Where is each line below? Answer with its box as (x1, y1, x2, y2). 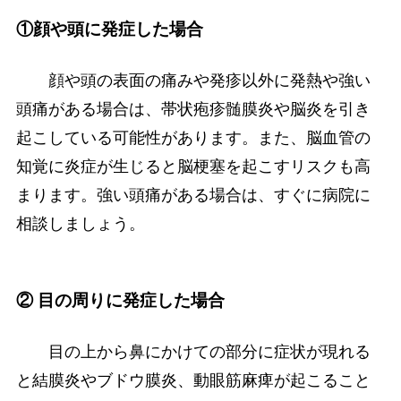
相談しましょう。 (15, 215, 145, 234)
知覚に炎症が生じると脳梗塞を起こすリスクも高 (15, 158, 371, 176)
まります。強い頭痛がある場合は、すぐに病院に (15, 186, 371, 205)
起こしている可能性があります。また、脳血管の (15, 129, 371, 148)
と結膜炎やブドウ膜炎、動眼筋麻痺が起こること (15, 371, 371, 389)
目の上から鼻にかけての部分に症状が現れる (15, 342, 371, 361)
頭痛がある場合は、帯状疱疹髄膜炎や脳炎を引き (15, 100, 371, 119)
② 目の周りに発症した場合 (15, 290, 225, 310)
